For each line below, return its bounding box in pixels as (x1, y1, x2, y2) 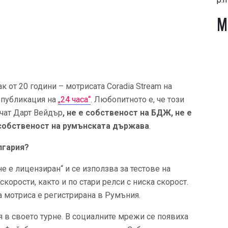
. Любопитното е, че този (91, 95, 184, 104)
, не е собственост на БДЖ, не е (63, 108, 192, 118)
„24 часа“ (58, 95, 91, 104)
